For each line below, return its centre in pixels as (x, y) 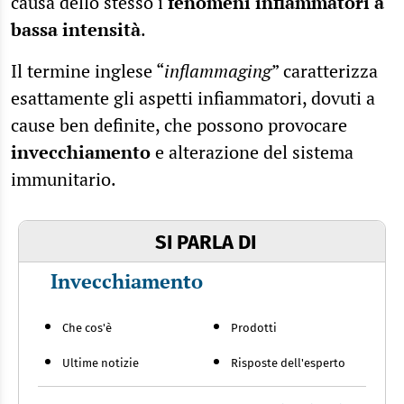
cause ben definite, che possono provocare (179, 125)
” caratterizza (325, 71)
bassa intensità (76, 30)
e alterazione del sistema (252, 152)
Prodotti (253, 328)
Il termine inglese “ (87, 71)
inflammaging (218, 71)
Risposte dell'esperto (288, 363)
